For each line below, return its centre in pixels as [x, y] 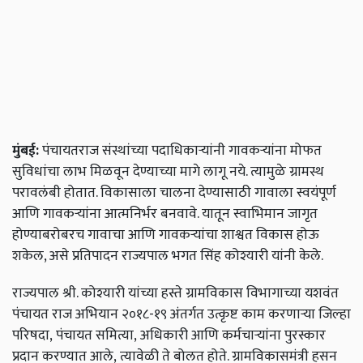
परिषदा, [32, 335]
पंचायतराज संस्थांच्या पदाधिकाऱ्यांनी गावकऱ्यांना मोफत [180, 151]
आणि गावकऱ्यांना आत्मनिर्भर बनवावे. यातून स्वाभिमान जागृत [165, 214]
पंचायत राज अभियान [65, 314]
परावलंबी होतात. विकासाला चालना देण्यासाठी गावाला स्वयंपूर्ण [174, 193]
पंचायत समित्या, [96, 335]
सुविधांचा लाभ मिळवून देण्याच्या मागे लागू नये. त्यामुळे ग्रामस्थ [168, 172]
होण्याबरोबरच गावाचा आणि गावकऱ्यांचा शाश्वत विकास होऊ [166, 235]
